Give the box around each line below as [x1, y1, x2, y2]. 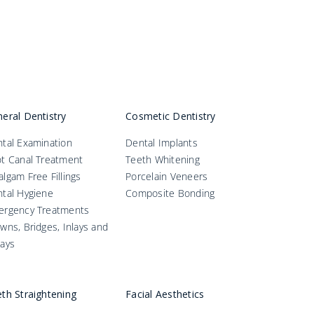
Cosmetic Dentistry [125, 109, 216, 123]
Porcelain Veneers [125, 170, 208, 184]
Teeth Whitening [125, 153, 200, 167]
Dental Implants [125, 136, 198, 150]
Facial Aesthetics [125, 287, 205, 301]
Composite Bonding [125, 186, 215, 200]
